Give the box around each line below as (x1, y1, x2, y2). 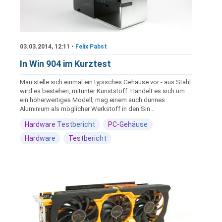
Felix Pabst (75, 43, 107, 50)
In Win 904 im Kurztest (20, 58, 111, 69)
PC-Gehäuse (108, 120, 148, 128)
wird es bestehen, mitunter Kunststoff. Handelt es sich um (20, 87, 185, 95)
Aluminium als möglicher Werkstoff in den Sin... (20, 105, 155, 112)
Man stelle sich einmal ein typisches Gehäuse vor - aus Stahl (20, 78, 191, 86)
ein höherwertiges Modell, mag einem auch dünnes (20, 96, 165, 104)
